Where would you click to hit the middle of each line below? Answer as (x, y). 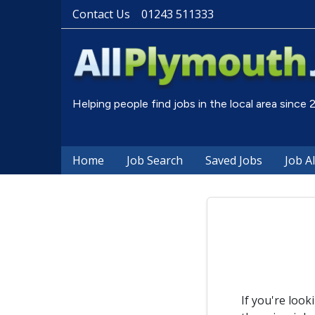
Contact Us (101, 14)
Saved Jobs (234, 160)
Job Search (155, 160)
